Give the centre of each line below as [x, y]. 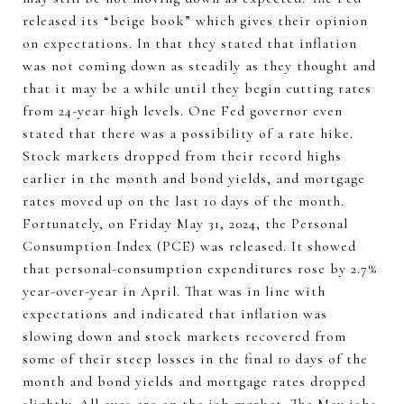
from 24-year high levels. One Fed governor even [183, 111]
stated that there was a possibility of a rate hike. [188, 133]
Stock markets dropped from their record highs [182, 156]
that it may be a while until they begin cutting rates [197, 88]
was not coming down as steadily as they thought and [199, 66]
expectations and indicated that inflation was [175, 314]
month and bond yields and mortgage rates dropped [194, 381]
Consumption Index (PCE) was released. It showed [189, 246]
